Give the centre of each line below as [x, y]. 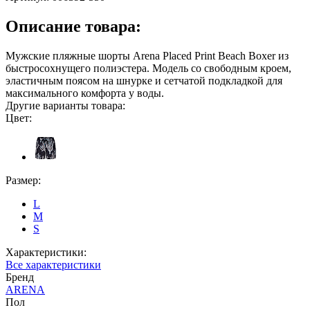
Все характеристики [53, 265]
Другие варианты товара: [65, 106]
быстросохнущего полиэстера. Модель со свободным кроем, [148, 68]
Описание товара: [73, 27]
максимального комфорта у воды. [85, 93]
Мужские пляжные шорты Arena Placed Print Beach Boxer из [147, 56]
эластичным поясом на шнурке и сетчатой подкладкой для [144, 81]
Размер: [23, 180]
